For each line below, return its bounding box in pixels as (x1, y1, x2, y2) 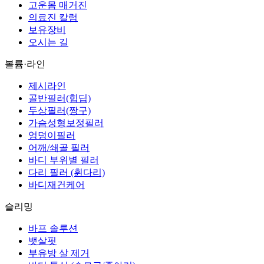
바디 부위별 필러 (28, 155, 99, 165)
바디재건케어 (28, 180, 85, 190)
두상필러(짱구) (28, 105, 91, 115)
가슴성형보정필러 (28, 118, 104, 128)
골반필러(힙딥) (28, 93, 91, 103)
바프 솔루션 (28, 223, 78, 233)
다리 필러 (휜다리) (28, 167, 105, 177)
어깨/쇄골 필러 (28, 143, 90, 153)
